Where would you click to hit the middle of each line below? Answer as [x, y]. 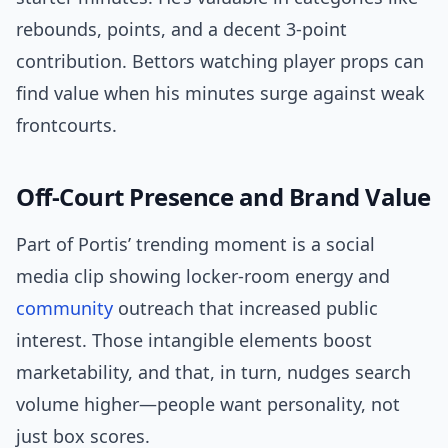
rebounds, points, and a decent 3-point [181, 29]
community [64, 308]
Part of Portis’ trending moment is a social [195, 244]
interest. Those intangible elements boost [194, 340]
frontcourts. [66, 125]
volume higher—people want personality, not [208, 404]
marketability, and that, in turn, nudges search [213, 372]
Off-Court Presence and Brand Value [223, 197]
